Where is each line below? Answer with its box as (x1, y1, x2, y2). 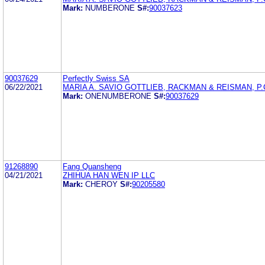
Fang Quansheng (63, 161, 121, 171)
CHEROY (85, 179, 118, 189)
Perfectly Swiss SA (63, 73, 130, 83)
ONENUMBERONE (85, 91, 151, 101)
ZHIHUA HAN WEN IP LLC (63, 170, 155, 180)
